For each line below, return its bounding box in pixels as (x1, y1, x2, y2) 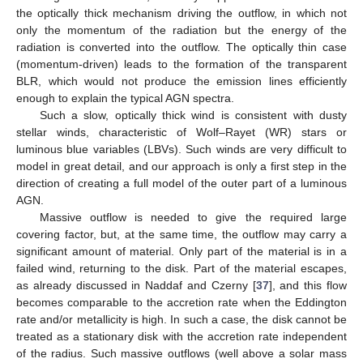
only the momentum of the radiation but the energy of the (16, 23, 347, 36)
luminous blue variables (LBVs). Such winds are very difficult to (16, 142, 347, 156)
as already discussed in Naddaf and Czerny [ (16, 278, 256, 292)
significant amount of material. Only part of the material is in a (16, 244, 347, 258)
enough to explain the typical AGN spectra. (16, 91, 234, 105)
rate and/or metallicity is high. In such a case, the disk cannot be (16, 312, 347, 326)
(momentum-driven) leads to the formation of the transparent (16, 57, 347, 70)
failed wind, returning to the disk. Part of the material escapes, (16, 261, 347, 275)
